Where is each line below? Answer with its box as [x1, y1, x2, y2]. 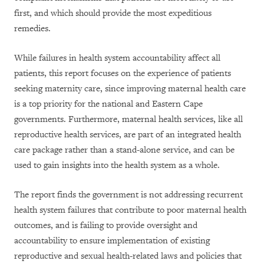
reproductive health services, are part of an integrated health [14, 129, 241, 140]
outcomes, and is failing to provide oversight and [14, 220, 197, 231]
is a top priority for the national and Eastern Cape [14, 98, 203, 110]
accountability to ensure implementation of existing [14, 235, 210, 246]
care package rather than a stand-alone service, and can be [14, 144, 235, 156]
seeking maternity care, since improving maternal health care [14, 83, 246, 94]
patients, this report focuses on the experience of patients [14, 68, 231, 79]
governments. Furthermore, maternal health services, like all [14, 114, 243, 125]
